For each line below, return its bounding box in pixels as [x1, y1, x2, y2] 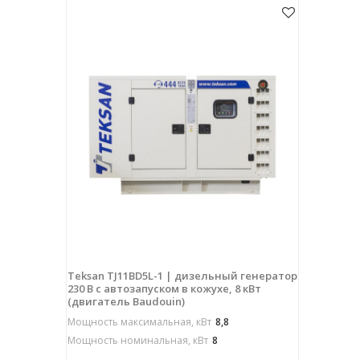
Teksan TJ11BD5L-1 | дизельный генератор [67, 268, 297, 283]
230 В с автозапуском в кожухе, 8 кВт [67, 280, 261, 296]
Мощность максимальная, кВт [67, 314, 211, 329]
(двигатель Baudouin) [67, 293, 185, 309]
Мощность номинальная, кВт [67, 333, 208, 347]
